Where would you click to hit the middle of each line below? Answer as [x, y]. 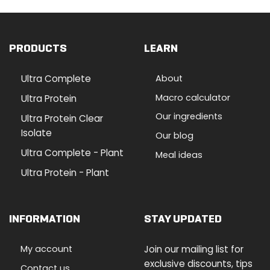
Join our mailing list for [194, 250]
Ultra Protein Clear [62, 119]
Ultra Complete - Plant [72, 153]
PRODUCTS [38, 48]
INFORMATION [45, 219]
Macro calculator [193, 97]
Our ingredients [189, 117]
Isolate [36, 133]
